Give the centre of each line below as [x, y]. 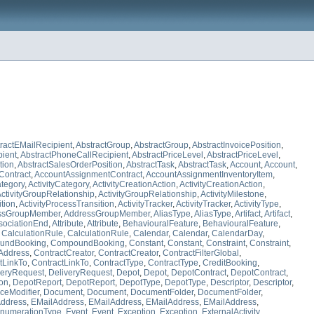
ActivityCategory [59, 185]
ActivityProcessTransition [67, 204]
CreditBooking [230, 263]
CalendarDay [237, 234]
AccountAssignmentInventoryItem [209, 175]
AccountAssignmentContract [88, 175]
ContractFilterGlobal [201, 253]
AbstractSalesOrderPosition [70, 165]
